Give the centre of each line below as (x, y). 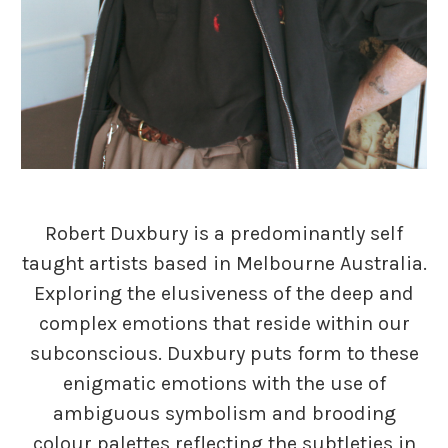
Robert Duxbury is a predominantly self (224, 233)
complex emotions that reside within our (224, 323)
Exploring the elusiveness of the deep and (224, 293)
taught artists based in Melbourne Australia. (224, 263)
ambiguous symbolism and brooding (224, 413)
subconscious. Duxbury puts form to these (224, 353)
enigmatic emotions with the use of (224, 383)
